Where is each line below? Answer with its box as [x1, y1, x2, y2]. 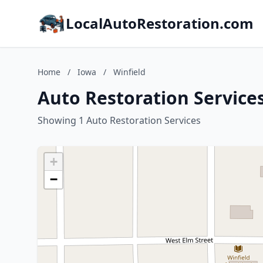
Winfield [113, 66, 146, 77]
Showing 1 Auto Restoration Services [38, 114, 201, 127]
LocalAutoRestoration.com [66, 14, 254, 33]
